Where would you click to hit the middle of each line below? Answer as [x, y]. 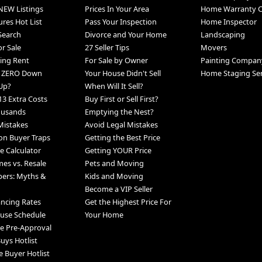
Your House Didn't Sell [123, 73]
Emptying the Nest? [119, 112]
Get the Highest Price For [128, 202]
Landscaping [223, 35]
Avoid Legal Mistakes [121, 125]
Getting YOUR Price [118, 151]
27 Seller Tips [107, 48]
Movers [213, 48]
